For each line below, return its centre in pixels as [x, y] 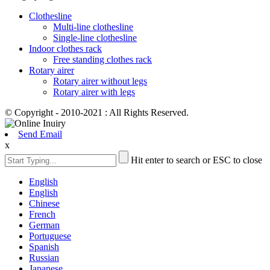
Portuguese [50, 236]
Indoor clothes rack [65, 48]
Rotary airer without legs [100, 81]
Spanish [44, 246]
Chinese [44, 203]
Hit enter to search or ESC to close [196, 160]
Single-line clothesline [95, 37]
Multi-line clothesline [93, 27]
